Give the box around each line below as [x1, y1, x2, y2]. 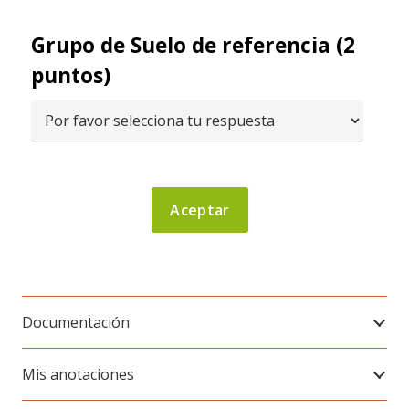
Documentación [22, 312, 130, 333]
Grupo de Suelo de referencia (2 [31, 31, 355, 60]
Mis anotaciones [22, 364, 134, 385]
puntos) [31, 61, 110, 90]
